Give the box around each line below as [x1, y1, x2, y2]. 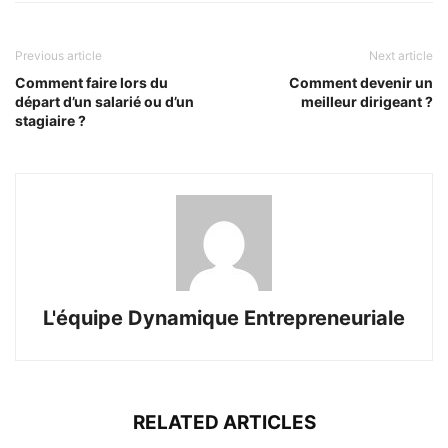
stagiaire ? [15, 111, 86, 129]
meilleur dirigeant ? [301, 92, 433, 110]
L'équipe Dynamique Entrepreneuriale [43, 305, 405, 330]
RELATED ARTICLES [132, 410, 316, 434]
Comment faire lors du [15, 73, 168, 91]
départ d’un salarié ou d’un [15, 92, 194, 110]
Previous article [15, 47, 102, 63]
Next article [369, 47, 433, 63]
